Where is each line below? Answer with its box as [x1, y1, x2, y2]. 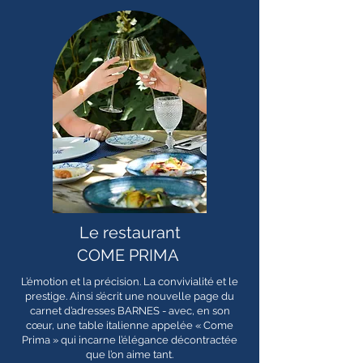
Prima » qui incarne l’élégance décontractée [22, 334, 237, 346]
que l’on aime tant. [86, 348, 173, 361]
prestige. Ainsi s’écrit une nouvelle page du [25, 290, 234, 302]
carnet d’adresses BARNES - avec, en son [29, 305, 230, 317]
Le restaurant [79, 223, 181, 242]
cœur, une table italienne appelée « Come [26, 319, 233, 331]
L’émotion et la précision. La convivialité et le [21, 275, 238, 288]
